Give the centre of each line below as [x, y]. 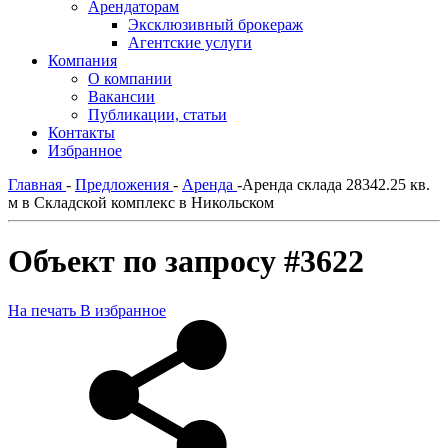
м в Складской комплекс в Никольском [141, 202]
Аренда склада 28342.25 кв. [336, 184]
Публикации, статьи [157, 114]
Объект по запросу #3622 [186, 261]
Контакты [81, 132]
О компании [130, 78]
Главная [35, 184]
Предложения [122, 184]
